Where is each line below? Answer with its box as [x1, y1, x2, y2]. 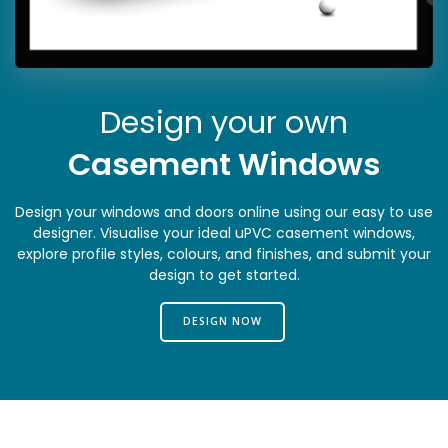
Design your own [100, 100, 348, 144]
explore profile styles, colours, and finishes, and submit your [17, 243, 431, 264]
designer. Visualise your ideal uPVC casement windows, [33, 222, 415, 243]
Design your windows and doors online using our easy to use [15, 201, 433, 222]
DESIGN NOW [183, 314, 262, 329]
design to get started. [148, 264, 300, 285]
